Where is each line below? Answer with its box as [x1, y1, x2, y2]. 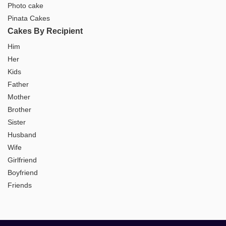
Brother [8, 105, 31, 114]
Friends [8, 181, 32, 190]
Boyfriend [8, 168, 38, 177]
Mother [8, 93, 30, 101]
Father [8, 80, 29, 89]
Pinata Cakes [8, 14, 50, 23]
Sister [8, 118, 26, 127]
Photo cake [8, 2, 43, 10]
